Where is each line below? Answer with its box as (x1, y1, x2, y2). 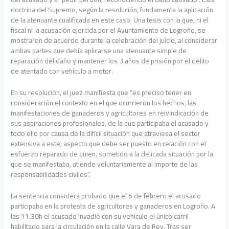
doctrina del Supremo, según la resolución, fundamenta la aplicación (11, 3, 214, 17)
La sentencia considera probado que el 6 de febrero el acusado (11, 189, 201, 202)
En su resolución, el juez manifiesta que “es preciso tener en (11, 85, 192, 99)
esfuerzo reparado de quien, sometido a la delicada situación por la (11, 147, 214, 161)
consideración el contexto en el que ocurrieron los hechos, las (11, 96, 197, 109)
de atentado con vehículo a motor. (11, 64, 113, 78)
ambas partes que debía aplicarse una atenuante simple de (11, 44, 187, 58)
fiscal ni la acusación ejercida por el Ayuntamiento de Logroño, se (11, 24, 206, 37)
